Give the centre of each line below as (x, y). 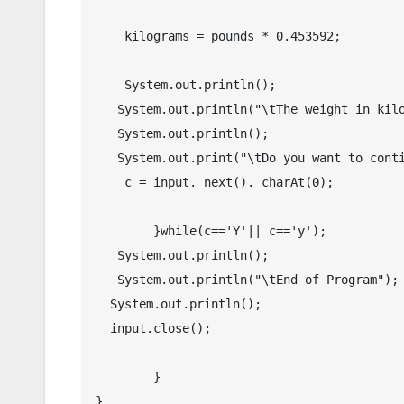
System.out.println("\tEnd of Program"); (106, 279)
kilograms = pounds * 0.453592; (110, 36)
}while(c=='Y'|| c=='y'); (124, 230)
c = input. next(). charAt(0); (110, 182)
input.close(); (103, 328)
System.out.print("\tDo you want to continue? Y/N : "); (106, 157)
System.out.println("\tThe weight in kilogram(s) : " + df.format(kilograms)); (106, 109)
